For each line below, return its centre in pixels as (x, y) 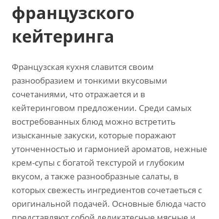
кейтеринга (63, 36)
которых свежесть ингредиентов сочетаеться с (107, 190)
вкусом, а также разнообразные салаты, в (95, 176)
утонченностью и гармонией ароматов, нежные (109, 149)
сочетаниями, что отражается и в (78, 94)
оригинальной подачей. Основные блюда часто (109, 204)
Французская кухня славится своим (83, 67)
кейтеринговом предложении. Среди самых (102, 108)
